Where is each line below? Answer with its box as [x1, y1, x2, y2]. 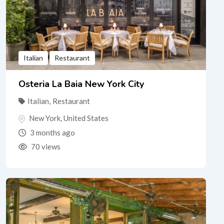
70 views [29, 142, 60, 151]
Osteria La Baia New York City [18, 78, 144, 90]
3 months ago [28, 128, 75, 137]
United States [63, 113, 108, 123]
